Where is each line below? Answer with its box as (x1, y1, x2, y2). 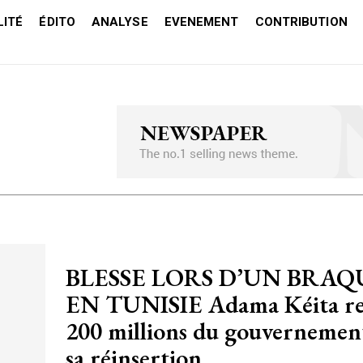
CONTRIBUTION (254, 15, 348, 29)
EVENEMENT (164, 15, 239, 29)
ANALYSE (91, 15, 148, 29)
